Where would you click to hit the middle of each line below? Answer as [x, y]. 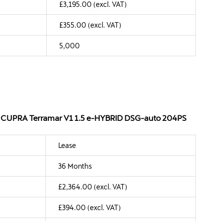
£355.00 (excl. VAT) [90, 25]
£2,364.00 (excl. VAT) [93, 186]
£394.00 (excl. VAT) [90, 207]
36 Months [75, 166]
